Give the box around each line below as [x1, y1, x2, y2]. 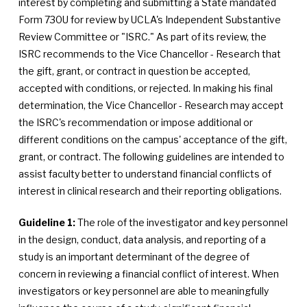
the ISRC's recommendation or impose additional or [18, 116, 253, 128]
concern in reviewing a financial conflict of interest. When [18, 268, 279, 280]
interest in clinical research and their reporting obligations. [18, 185, 282, 197]
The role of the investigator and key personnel [75, 217, 288, 228]
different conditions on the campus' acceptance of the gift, [18, 134, 287, 145]
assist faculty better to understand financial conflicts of [18, 168, 271, 180]
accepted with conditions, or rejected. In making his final [18, 82, 273, 94]
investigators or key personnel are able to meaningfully [18, 285, 269, 297]
